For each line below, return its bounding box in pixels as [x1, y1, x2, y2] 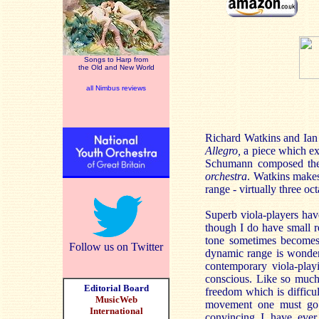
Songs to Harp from [84, 56, 148, 63]
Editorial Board [83, 283, 149, 293]
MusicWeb [95, 294, 137, 305]
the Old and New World [78, 63, 155, 71]
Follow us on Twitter [69, 241, 163, 253]
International [89, 305, 143, 316]
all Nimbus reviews [86, 84, 146, 92]
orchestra [205, 170, 247, 182]
